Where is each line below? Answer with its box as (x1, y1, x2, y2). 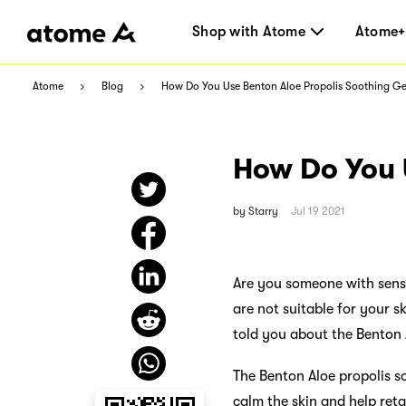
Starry (248, 204, 278, 217)
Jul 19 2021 (291, 204, 345, 217)
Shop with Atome (192, 24, 305, 40)
